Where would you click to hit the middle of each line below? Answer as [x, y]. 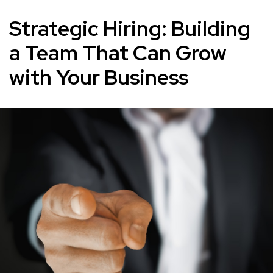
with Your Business [99, 77]
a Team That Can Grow [118, 53]
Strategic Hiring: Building [130, 28]
